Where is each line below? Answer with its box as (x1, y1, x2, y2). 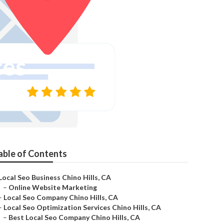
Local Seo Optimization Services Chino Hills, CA (3, 203, 161, 211)
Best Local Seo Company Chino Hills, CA (8, 213, 140, 221)
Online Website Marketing (8, 183, 97, 191)
